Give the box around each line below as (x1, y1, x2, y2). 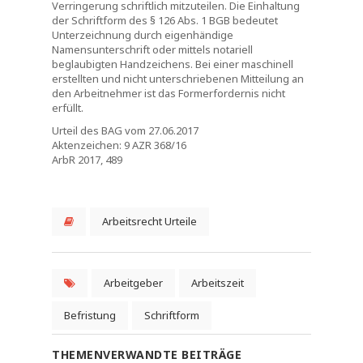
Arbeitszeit (191, 275, 244, 290)
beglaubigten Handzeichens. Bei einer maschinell (52, 57, 293, 71)
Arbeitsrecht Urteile (102, 214, 197, 228)
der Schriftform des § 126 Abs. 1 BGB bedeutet (52, 13, 278, 28)
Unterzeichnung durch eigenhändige (52, 28, 233, 42)
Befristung (64, 308, 116, 322)
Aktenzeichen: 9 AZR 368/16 (52, 138, 186, 152)
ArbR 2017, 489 (52, 152, 122, 167)
